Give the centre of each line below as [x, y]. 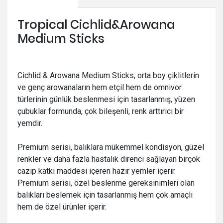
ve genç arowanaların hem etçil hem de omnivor [100, 88]
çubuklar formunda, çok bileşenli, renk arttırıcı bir [101, 111]
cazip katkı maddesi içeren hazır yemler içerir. [97, 171]
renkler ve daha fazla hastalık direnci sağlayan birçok [109, 159]
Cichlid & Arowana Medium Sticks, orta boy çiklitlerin [108, 76]
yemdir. [30, 123]
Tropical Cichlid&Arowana [96, 25]
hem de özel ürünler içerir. [62, 207]
